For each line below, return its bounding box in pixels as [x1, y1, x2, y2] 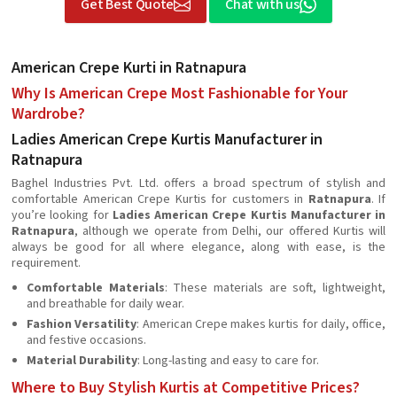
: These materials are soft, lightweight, [164, 279, 386, 297]
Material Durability [27, 352, 137, 370]
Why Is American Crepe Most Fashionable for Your [12, 82, 347, 105]
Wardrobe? [12, 103, 85, 125]
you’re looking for [12, 206, 113, 224]
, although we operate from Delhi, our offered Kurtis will [74, 222, 385, 240]
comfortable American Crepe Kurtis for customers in [12, 191, 308, 208]
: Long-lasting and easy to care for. [137, 352, 319, 370]
